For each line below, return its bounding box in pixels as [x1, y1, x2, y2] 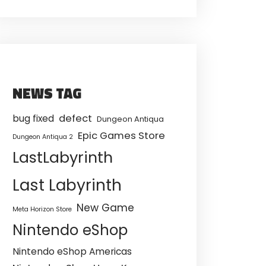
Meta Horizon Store [12, 204, 72, 214]
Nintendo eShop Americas [12, 245, 132, 258]
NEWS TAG [12, 82, 81, 104]
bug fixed [12, 112, 54, 125]
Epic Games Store [78, 128, 165, 142]
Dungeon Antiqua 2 [12, 132, 73, 141]
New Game [77, 200, 134, 215]
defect [59, 111, 92, 125]
